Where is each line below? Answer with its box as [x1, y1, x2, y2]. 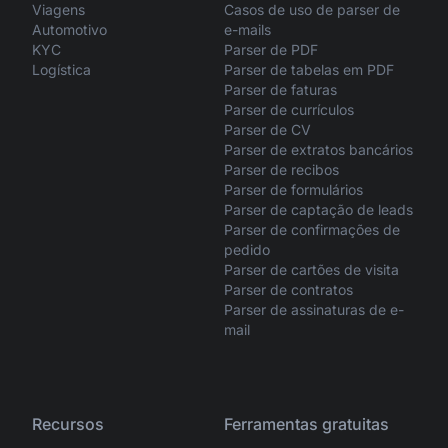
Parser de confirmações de [224, 220, 400, 238]
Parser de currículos [224, 100, 354, 118]
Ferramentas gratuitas [224, 413, 389, 434]
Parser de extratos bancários [224, 140, 413, 158]
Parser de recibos [224, 160, 339, 178]
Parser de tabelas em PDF [224, 60, 394, 78]
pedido [224, 240, 270, 258]
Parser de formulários [224, 180, 363, 198]
